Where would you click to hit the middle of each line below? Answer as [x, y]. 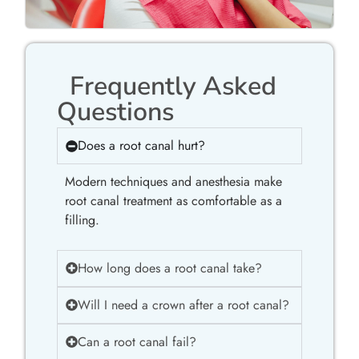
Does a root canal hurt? [141, 146]
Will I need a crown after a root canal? [183, 305]
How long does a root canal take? [169, 268]
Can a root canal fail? [137, 341]
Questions [115, 112]
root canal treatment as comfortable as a [173, 201]
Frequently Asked [173, 87]
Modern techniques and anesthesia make [173, 182]
